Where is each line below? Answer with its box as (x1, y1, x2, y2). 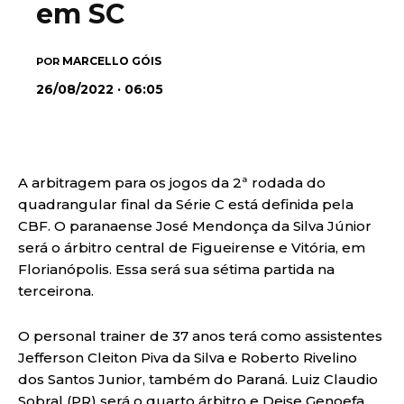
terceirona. (18, 281, 94, 299)
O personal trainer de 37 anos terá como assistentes (18, 326, 382, 344)
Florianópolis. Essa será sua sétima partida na (18, 260, 335, 278)
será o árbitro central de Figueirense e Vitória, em (18, 238, 365, 256)
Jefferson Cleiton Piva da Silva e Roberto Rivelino (18, 348, 357, 366)
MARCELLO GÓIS (62, 53, 161, 68)
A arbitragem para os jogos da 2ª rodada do (18, 173, 326, 191)
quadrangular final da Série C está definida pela (18, 195, 353, 213)
